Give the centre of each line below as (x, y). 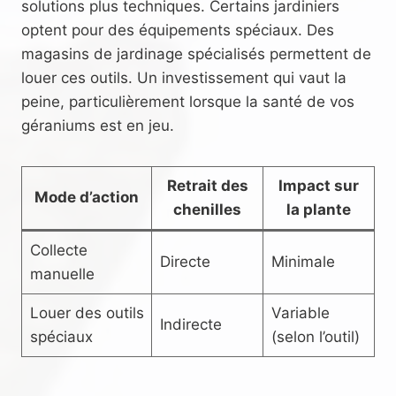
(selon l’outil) (315, 336)
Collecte (58, 250)
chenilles (207, 209)
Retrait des (207, 185)
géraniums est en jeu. (98, 125)
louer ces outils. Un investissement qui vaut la (184, 77)
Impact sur (319, 185)
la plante (319, 209)
